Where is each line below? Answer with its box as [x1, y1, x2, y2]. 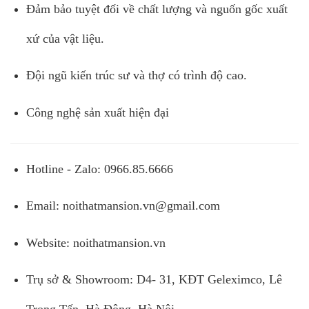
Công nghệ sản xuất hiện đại [26, 105, 169, 119]
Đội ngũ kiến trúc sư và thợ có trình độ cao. [26, 68, 247, 83]
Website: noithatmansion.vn [26, 235, 166, 250]
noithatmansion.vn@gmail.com [62, 199, 220, 213]
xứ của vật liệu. [26, 31, 104, 46]
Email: [26, 199, 63, 213]
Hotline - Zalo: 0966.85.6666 [26, 161, 173, 176]
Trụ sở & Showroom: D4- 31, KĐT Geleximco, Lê [26, 272, 282, 287]
